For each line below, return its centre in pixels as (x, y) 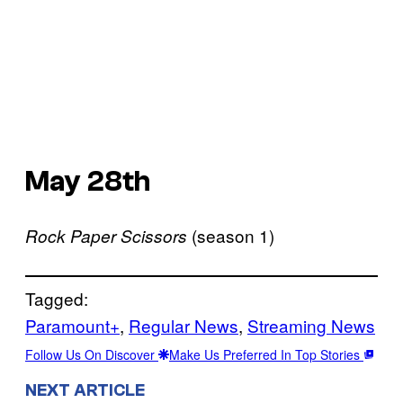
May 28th (88, 181)
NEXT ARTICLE (85, 390)
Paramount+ (72, 326)
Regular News (184, 326)
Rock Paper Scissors (106, 236)
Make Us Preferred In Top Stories (266, 355)
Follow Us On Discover (92, 355)
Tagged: (57, 299)
